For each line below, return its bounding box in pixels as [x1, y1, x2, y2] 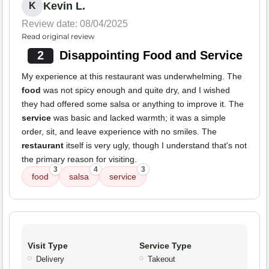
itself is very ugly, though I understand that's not [64, 140, 247, 150]
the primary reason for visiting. [22, 154, 137, 164]
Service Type [139, 240, 192, 250]
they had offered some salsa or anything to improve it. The [22, 98, 244, 109]
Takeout [148, 254, 175, 264]
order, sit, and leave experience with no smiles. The [22, 126, 217, 136]
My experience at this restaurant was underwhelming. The [22, 71, 242, 81]
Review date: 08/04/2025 [22, 18, 128, 29]
